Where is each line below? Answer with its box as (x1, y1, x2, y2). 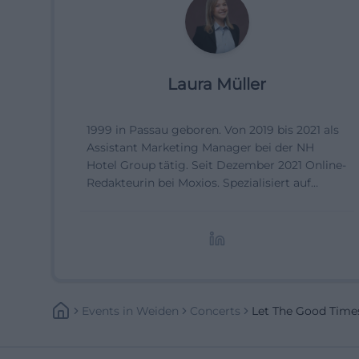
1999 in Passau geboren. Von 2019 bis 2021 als (87, 123, 339, 137)
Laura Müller (167, 75, 267, 94)
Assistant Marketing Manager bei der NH (87, 140, 314, 155)
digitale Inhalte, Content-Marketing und (87, 193, 309, 208)
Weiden (136, 304, 179, 318)
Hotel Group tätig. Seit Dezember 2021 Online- (87, 158, 346, 172)
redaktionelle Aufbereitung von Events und (87, 211, 327, 225)
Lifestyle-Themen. (87, 228, 185, 243)
